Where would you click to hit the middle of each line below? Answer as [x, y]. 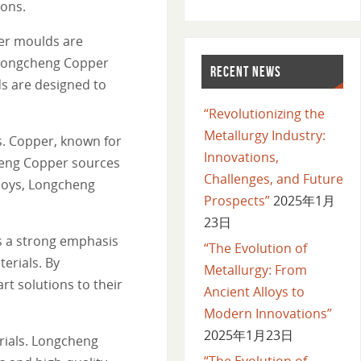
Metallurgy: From [255, 270]
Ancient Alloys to [254, 291]
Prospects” [237, 200]
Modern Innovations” [268, 313]
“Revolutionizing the [264, 113]
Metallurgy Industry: [264, 135]
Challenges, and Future [273, 178]
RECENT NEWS [245, 71]
